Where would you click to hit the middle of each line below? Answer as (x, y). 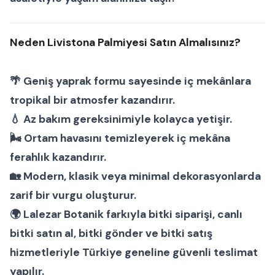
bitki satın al (42, 234)
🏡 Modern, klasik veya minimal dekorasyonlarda (135, 176)
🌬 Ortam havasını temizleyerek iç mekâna (120, 138)
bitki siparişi (180, 215)
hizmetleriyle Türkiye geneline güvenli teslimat (134, 253)
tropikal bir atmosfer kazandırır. (92, 100)
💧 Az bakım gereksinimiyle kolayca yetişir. (121, 119)
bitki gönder (111, 234)
